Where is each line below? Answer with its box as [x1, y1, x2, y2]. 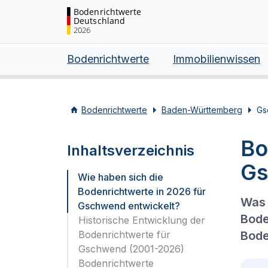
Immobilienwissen [173, 53, 260, 65]
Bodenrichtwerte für [78, 229, 170, 240]
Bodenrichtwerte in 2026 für [78, 185, 206, 197]
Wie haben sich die [78, 171, 163, 183]
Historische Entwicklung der [78, 214, 205, 226]
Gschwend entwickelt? [78, 200, 180, 212]
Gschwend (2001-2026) [78, 243, 184, 255]
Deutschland [74, 14, 125, 26]
